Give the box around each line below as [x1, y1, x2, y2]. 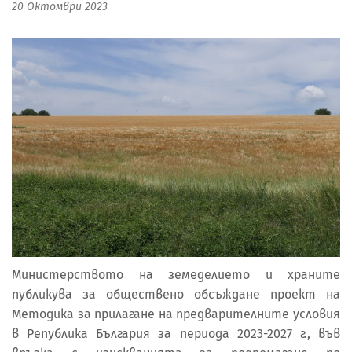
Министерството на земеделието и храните [12, 266, 340, 282]
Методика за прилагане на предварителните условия [12, 306, 340, 321]
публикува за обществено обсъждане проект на [12, 286, 340, 302]
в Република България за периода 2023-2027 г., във [12, 325, 340, 341]
